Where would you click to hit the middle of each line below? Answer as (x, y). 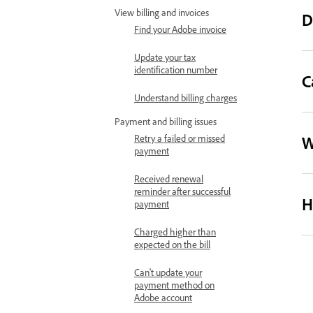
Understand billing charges (185, 97)
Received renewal (169, 179)
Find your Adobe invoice (180, 29)
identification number (176, 70)
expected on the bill (172, 244)
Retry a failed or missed (180, 138)
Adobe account (163, 297)
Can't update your (168, 272)
